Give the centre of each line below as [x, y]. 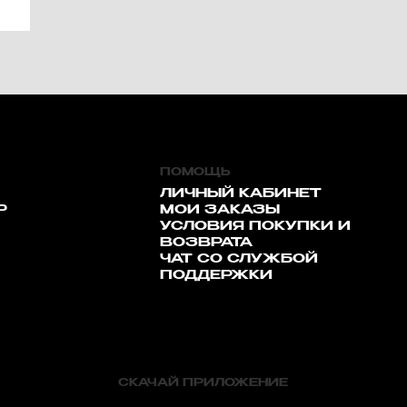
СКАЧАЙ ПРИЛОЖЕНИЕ [203, 383]
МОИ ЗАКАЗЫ [219, 210]
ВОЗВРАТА [206, 243]
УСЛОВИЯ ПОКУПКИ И [255, 226]
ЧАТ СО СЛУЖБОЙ [238, 259]
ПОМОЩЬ [195, 173]
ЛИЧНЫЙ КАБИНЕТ [240, 194]
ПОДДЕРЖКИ [216, 275]
